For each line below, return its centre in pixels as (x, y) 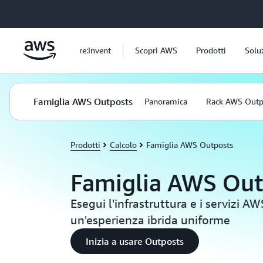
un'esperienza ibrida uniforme (150, 220)
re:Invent (95, 50)
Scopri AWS (156, 50)
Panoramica (166, 101)
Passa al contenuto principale (60, 12)
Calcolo (123, 145)
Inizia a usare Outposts (135, 241)
